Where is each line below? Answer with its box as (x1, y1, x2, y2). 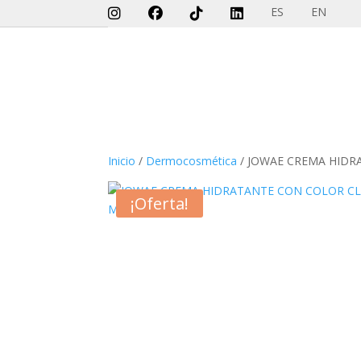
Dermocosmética (146, 152, 238, 168)
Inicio (108, 152, 136, 168)
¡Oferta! (131, 192, 189, 214)
